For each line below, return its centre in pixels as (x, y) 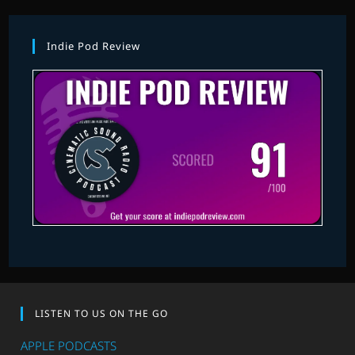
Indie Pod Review (94, 46)
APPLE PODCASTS (69, 345)
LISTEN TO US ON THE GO (102, 313)
